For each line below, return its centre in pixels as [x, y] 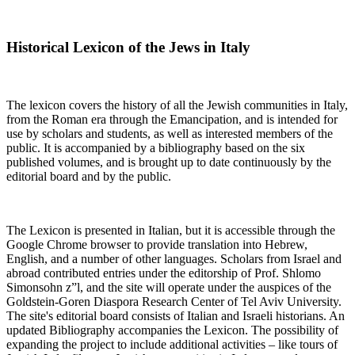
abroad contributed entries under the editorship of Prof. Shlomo [164, 273]
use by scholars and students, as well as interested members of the [170, 133]
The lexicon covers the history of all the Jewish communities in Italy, [177, 105]
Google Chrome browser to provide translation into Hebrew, [157, 244]
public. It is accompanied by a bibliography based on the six [156, 147]
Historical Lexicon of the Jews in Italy [130, 48]
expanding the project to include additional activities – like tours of [172, 344]
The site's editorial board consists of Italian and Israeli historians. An [176, 315]
